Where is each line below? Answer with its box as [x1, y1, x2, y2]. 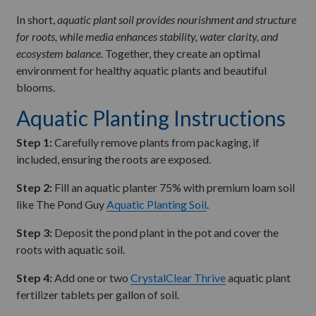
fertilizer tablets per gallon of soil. [16, 288, 179, 301]
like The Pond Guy [16, 197, 107, 211]
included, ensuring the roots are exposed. [16, 152, 211, 166]
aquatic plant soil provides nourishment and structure [57, 13, 296, 26]
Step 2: [16, 181, 52, 194]
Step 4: [16, 271, 52, 284]
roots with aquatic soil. [16, 243, 125, 256]
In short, [16, 13, 57, 26]
